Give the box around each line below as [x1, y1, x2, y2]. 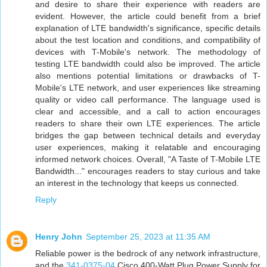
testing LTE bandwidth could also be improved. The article [35, 59, 260, 69]
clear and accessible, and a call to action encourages [35, 107, 260, 117]
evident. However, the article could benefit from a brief [35, 11, 260, 21]
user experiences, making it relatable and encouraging [35, 142, 260, 153]
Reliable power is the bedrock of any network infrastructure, [35, 249, 260, 259]
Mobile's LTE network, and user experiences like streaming [35, 83, 260, 93]
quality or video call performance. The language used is [35, 95, 260, 105]
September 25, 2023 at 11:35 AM [86, 232, 210, 242]
